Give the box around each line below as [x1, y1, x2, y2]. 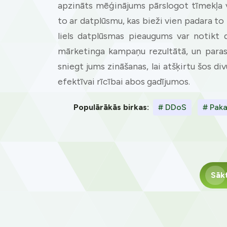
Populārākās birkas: [73, 102, 149, 112]
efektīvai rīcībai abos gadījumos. [58, 75, 190, 87]
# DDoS [158, 102, 186, 112]
